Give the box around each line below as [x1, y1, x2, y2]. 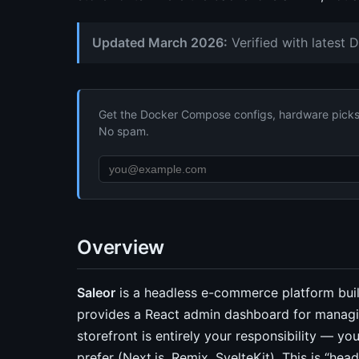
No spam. [99, 124, 149, 138]
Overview [77, 236, 165, 259]
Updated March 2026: [92, 34, 228, 50]
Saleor [77, 284, 115, 301]
